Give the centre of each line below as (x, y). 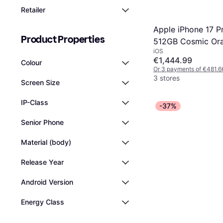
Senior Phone (42, 122)
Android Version (47, 182)
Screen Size (40, 82)
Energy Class (43, 202)
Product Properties (63, 39)
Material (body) (46, 142)
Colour (31, 62)
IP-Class (35, 102)
